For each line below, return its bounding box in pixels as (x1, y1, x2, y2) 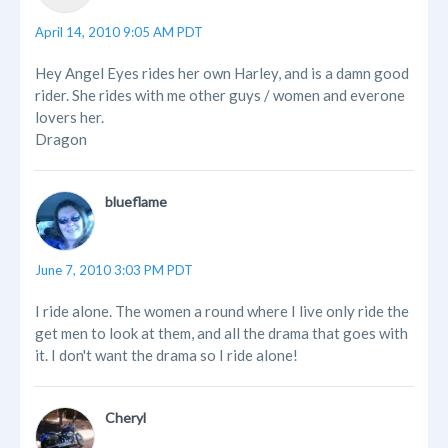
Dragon (35, 130, 87, 149)
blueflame (105, 193, 167, 211)
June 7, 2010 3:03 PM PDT (35, 262, 193, 279)
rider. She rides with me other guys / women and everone (35, 86, 405, 105)
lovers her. (35, 108, 104, 127)
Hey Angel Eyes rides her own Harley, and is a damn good (35, 64, 409, 83)
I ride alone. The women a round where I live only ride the (35, 302, 409, 321)
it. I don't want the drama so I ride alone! (35, 346, 298, 365)
